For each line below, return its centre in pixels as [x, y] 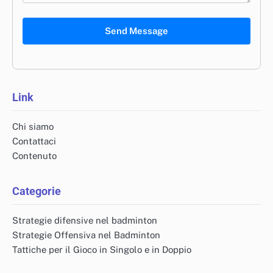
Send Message [136, 30]
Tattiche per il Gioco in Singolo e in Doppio [102, 249]
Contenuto [34, 155]
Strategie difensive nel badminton [85, 220]
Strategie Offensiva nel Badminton [86, 235]
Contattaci [34, 141]
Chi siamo [33, 126]
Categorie [37, 191]
